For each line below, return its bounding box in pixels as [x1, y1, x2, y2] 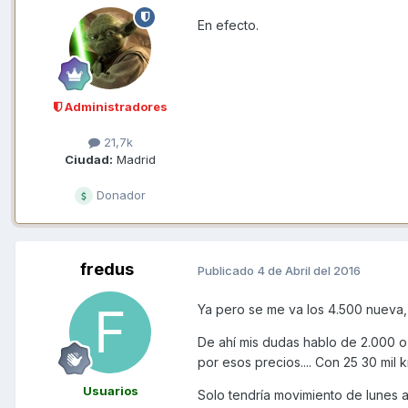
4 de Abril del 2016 [257, 262, 361, 278]
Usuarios [82, 382, 138, 398]
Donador [93, 187, 146, 202]
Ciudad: [65, 151, 113, 167]
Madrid [113, 151, 156, 167]
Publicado [198, 262, 257, 278]
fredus [79, 259, 134, 279]
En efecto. [198, 16, 259, 33]
